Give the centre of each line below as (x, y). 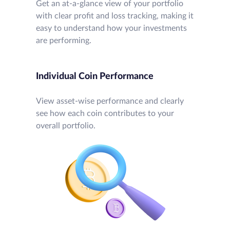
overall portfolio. (65, 126)
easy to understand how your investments (111, 28)
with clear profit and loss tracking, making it (114, 16)
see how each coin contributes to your (105, 113)
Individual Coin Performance (94, 76)
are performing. (63, 41)
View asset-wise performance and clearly (110, 101)
